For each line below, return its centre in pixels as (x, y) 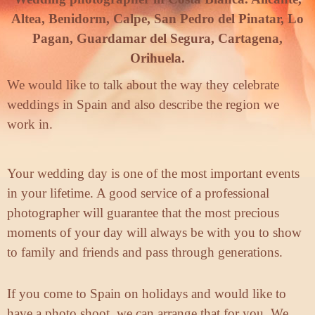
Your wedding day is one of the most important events (153, 174)
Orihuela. (157, 58)
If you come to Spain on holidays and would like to (147, 294)
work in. (30, 124)
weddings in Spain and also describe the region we (143, 105)
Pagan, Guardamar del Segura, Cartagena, (157, 39)
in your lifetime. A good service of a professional (138, 193)
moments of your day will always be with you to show (154, 233)
